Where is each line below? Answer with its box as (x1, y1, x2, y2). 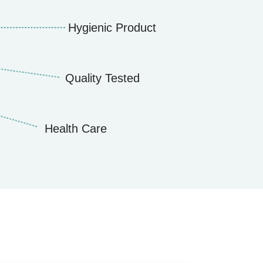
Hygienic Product (68, 21, 156, 35)
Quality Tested (65, 72, 140, 85)
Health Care (45, 122, 107, 136)
